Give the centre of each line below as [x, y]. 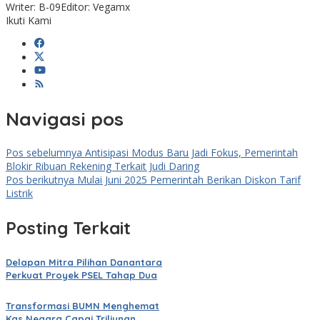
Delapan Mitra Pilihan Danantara [84, 262]
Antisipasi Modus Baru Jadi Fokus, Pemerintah [190, 153]
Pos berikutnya [40, 180]
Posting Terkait [68, 228]
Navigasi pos [65, 119]
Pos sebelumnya [44, 153]
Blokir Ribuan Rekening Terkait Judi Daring [102, 166]
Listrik [19, 194]
